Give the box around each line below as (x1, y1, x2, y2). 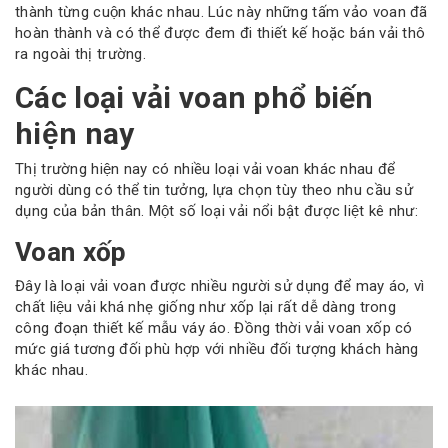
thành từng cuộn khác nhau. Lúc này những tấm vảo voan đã (15, 2, 428, 21)
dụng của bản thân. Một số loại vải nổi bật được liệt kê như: (15, 202, 418, 221)
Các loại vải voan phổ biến (15, 79, 374, 115)
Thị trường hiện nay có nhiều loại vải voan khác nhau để (15, 160, 396, 179)
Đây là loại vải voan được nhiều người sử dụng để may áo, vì (15, 276, 425, 295)
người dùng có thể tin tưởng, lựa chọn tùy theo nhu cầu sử (15, 181, 414, 200)
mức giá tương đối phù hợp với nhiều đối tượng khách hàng (15, 339, 419, 358)
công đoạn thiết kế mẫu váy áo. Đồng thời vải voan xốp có (15, 318, 413, 337)
